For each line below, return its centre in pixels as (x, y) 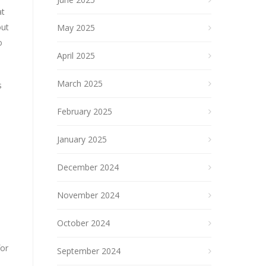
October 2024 (83, 223)
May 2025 (76, 28)
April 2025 (76, 56)
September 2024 (89, 251)
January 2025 (82, 139)
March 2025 (80, 83)
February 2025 (85, 111)
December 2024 (88, 167)
